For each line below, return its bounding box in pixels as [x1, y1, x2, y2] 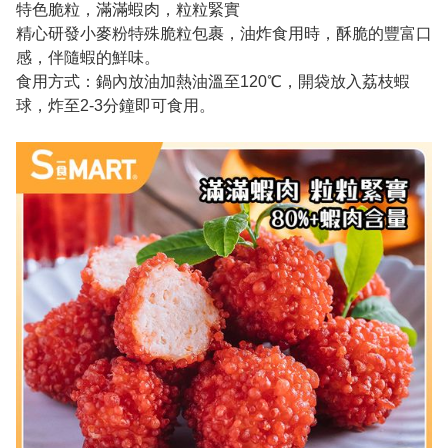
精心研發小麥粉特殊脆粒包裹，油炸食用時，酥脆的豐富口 [16, 25, 432, 43]
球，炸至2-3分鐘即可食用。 [16, 97, 215, 115]
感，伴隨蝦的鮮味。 [16, 49, 160, 67]
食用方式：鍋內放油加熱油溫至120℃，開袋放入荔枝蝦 [16, 73, 410, 91]
